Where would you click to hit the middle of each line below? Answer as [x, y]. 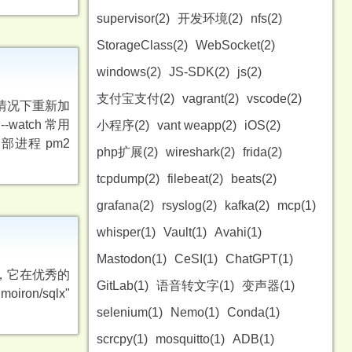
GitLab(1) [123, 286]
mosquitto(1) [190, 339]
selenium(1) [130, 312]
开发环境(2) [210, 18]
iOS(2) [262, 125]
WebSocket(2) [235, 45]
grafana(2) [125, 205]
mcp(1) [297, 205]
